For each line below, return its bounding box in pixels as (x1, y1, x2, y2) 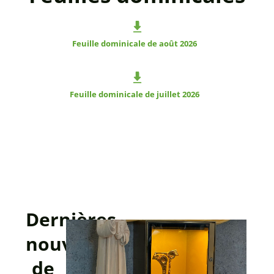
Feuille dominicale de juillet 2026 (69, 89, 199, 100)
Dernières (26, 206, 117, 232)
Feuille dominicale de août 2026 (72, 37, 197, 49)
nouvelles (26, 231, 115, 256)
